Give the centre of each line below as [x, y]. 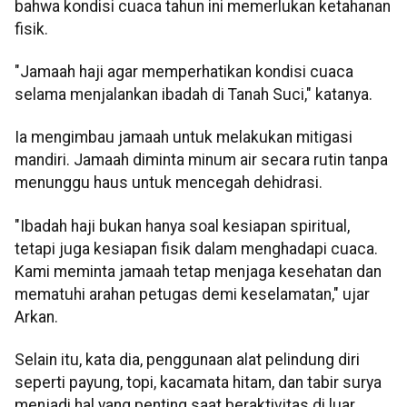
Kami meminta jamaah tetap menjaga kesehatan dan [198, 271]
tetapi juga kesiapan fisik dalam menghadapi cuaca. [196, 248]
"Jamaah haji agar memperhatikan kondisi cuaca [184, 72]
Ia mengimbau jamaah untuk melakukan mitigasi [184, 138]
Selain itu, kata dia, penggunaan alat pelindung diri [187, 360]
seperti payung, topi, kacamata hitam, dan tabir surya [198, 383]
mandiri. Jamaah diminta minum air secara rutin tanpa [201, 160]
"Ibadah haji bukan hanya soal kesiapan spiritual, [182, 226]
